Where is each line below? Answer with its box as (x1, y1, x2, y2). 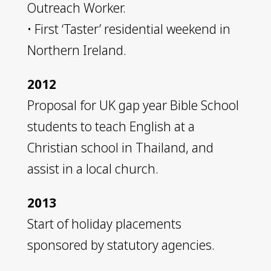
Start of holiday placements (27, 215, 181, 232)
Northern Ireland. (27, 41, 126, 59)
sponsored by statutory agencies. (27, 236, 215, 253)
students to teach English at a (27, 117, 195, 135)
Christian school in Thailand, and (27, 139, 214, 156)
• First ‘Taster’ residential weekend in (27, 20, 230, 38)
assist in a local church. (27, 160, 158, 177)
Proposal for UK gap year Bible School (27, 96, 239, 114)
